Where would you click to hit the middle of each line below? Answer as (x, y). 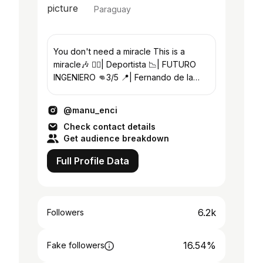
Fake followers (76, 245)
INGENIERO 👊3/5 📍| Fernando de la (123, 77)
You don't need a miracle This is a (119, 51)
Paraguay (112, 9)
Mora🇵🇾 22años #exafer (104, 90)
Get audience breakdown (116, 138)
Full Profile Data (93, 161)
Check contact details (109, 127)
